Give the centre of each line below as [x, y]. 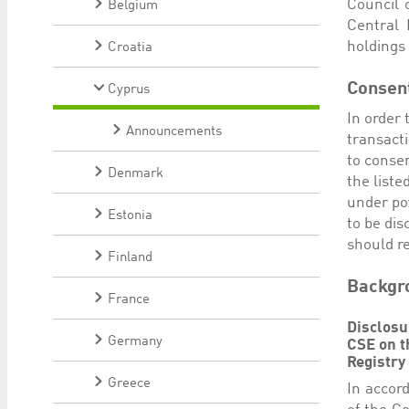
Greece [129, 384]
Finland [130, 258]
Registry [376, 362]
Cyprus [129, 90]
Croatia [130, 48]
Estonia [130, 216]
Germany [135, 342]
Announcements [174, 132]
